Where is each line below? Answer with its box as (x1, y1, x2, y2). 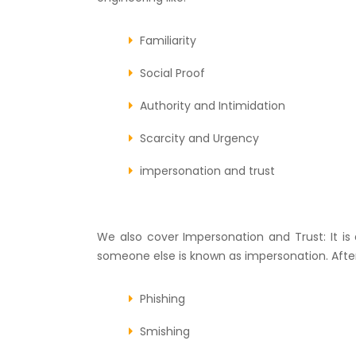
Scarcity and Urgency (140, 130, 259, 146)
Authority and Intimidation (140, 97, 285, 114)
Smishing (140, 323, 190, 339)
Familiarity (140, 32, 196, 48)
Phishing (140, 290, 185, 307)
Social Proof (140, 64, 205, 81)
